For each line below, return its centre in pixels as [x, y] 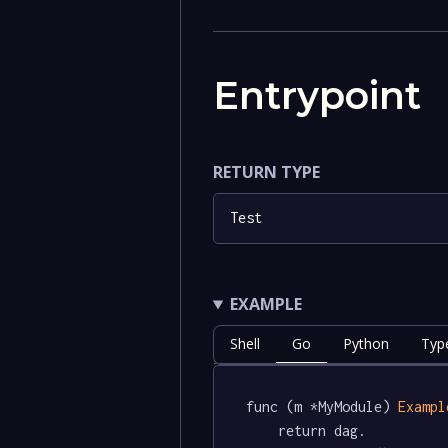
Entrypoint [316, 95]
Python [365, 344]
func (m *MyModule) [321, 406]
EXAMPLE [265, 304]
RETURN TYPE [266, 171]
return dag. [261, 430]
